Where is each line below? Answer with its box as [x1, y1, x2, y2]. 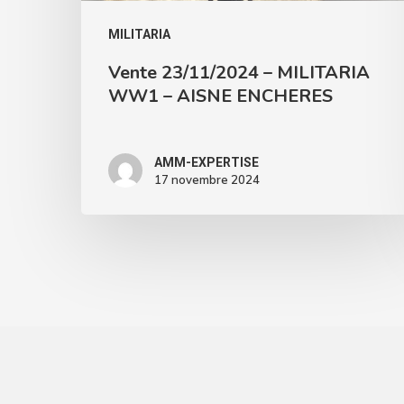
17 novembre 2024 [154, 172, 260, 188]
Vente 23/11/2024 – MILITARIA [108, 60, 370, 86]
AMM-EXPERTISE [154, 155, 259, 170]
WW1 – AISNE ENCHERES [108, 84, 333, 109]
